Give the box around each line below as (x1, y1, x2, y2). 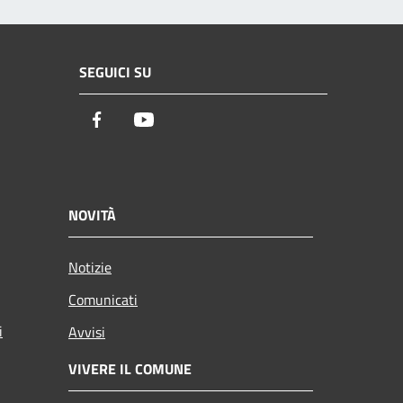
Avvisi (68, 320, 105, 343)
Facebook (107, 108, 172, 133)
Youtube (154, 108, 210, 133)
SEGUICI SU (79, 61, 151, 84)
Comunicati (68, 288, 138, 310)
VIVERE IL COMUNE (68, 357, 192, 380)
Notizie (68, 255, 112, 278)
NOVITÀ (68, 203, 116, 226)
